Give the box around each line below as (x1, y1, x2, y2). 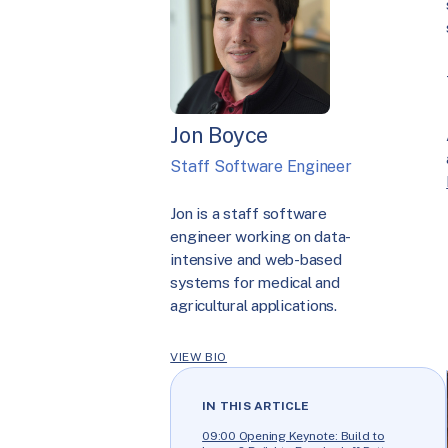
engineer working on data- (170, 226, 352, 246)
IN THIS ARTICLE (202, 399, 310, 414)
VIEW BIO (170, 350, 228, 365)
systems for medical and (170, 272, 340, 292)
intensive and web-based (170, 249, 342, 269)
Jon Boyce (170, 122, 269, 148)
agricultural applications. (170, 295, 337, 315)
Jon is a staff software (170, 203, 327, 223)
